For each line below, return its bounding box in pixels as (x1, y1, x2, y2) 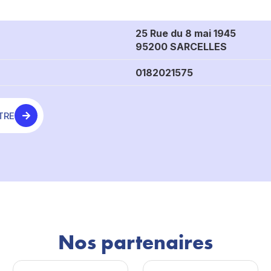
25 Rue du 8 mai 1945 (135, 27, 236, 39)
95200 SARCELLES (135, 41, 227, 53)
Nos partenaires (58, 229, 213, 255)
